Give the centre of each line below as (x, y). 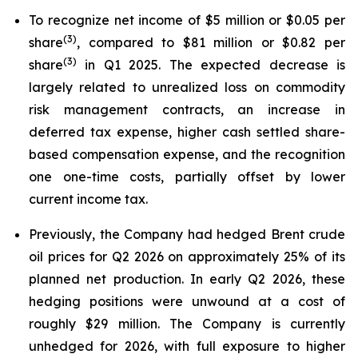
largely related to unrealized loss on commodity (187, 87)
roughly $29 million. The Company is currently (187, 324)
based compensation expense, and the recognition (187, 154)
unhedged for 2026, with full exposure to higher (187, 346)
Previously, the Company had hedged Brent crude (187, 234)
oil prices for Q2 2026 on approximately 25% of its (187, 257)
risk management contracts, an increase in (187, 109)
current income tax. (88, 199)
